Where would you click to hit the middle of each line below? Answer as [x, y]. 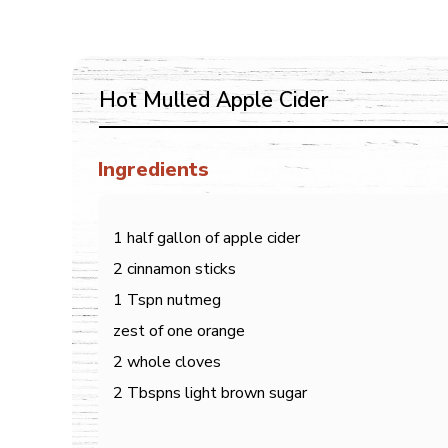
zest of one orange [179, 331]
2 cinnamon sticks [174, 269]
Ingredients [153, 169]
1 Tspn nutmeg [167, 300]
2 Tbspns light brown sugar [210, 393]
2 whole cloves [167, 362]
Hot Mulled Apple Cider [213, 100]
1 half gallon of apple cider [206, 238]
